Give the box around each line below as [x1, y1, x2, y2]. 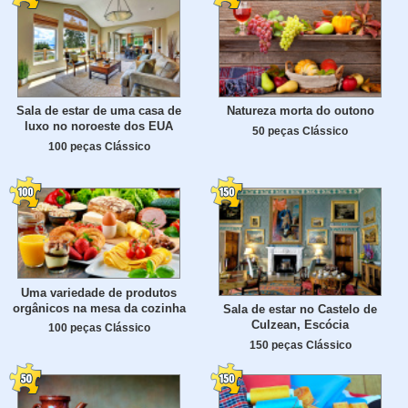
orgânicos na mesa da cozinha [12, 301, 186, 315]
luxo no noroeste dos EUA [25, 119, 173, 134]
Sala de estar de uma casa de [16, 104, 181, 118]
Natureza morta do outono [226, 104, 374, 118]
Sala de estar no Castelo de [223, 302, 377, 317]
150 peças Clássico [249, 339, 352, 352]
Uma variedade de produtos [21, 285, 177, 300]
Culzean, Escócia [251, 318, 349, 332]
